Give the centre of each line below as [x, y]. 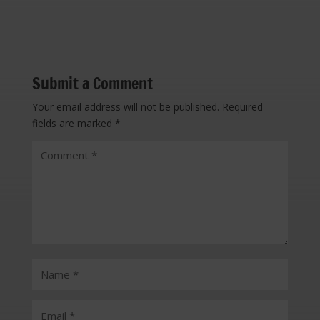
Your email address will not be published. [125, 106]
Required [242, 106]
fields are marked [73, 123]
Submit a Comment [92, 83]
